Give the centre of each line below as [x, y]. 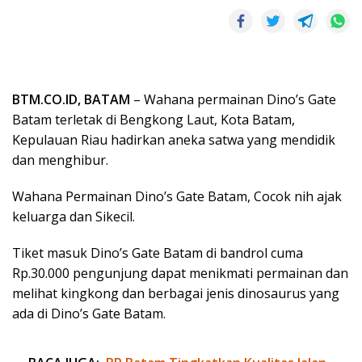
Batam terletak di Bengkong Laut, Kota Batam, [154, 119]
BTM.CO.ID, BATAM [71, 99]
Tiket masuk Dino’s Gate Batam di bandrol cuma [158, 253]
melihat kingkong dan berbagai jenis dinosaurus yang [176, 293]
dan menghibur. [60, 160]
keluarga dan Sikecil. [74, 216]
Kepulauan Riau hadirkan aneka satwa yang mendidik [174, 139]
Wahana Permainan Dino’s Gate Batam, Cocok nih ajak [177, 196]
